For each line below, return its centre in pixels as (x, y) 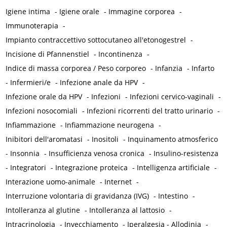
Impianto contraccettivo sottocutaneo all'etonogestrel (96, 40)
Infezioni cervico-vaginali (172, 97)
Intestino (173, 196)
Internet (118, 182)
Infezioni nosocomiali (42, 111)
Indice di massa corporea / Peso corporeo (76, 68)
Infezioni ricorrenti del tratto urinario (150, 111)
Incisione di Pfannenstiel (48, 54)
